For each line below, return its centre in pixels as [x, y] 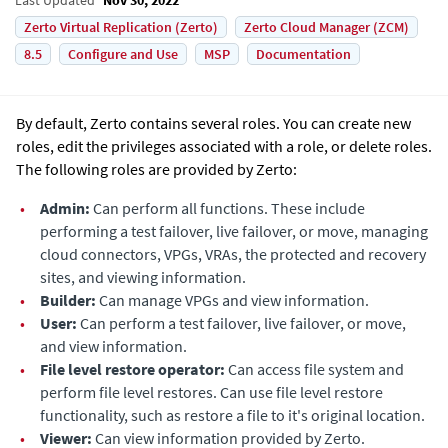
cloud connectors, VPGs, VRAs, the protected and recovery [233, 253]
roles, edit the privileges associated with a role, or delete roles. [224, 145]
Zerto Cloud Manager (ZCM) [326, 26]
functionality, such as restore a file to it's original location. [232, 414]
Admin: [65, 207]
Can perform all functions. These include [227, 207]
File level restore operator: [132, 368]
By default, [53, 122]
